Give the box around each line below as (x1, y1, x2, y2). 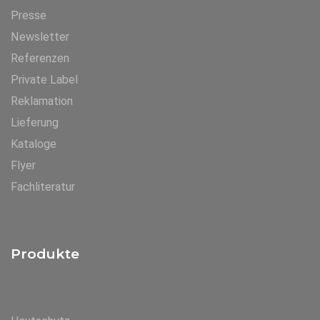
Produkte (11, 246, 79, 262)
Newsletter (11, 30, 69, 44)
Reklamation (11, 94, 73, 108)
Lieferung (11, 116, 59, 129)
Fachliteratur (11, 180, 75, 194)
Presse (11, 9, 46, 22)
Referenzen (11, 51, 69, 65)
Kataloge (11, 137, 56, 151)
